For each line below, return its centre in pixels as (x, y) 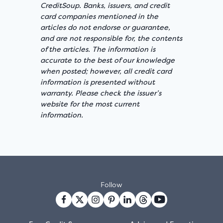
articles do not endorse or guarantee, (105, 27)
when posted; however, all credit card (106, 71)
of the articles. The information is (98, 49)
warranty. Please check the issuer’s (101, 93)
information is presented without (98, 82)
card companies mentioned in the (99, 16)
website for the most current (90, 104)
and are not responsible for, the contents (111, 38)
